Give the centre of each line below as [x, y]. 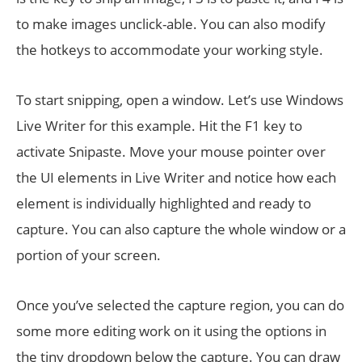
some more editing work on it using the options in [171, 331]
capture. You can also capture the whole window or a [181, 229]
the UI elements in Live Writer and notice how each [176, 177]
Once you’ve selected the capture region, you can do [180, 305]
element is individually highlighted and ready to [164, 203]
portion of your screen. [88, 255]
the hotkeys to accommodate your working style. [170, 50]
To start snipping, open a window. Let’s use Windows [180, 100]
